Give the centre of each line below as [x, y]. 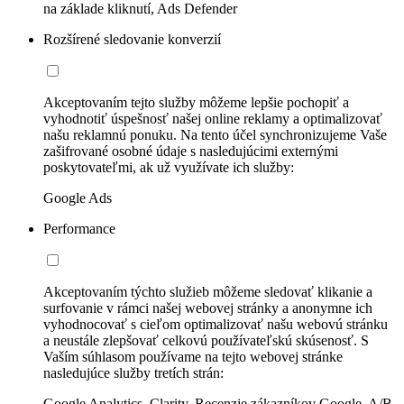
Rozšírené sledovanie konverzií [132, 39]
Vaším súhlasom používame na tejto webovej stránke [193, 356]
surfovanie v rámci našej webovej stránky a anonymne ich [208, 308]
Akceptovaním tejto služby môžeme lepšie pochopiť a [196, 102]
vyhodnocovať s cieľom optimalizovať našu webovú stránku [216, 324]
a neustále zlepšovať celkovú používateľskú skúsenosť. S [206, 340]
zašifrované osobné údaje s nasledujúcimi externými [191, 151]
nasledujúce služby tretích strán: [133, 372]
